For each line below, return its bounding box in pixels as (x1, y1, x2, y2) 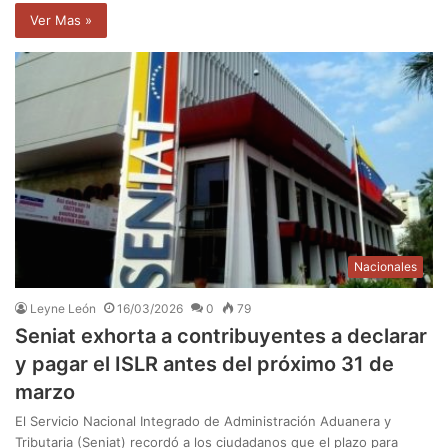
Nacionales (354, 259, 417, 275)
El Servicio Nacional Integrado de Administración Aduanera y (15, 413, 391, 430)
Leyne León (30, 301, 96, 317)
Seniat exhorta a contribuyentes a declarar (15, 324, 427, 349)
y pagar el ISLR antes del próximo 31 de (15, 352, 394, 377)
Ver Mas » (30, 12, 92, 29)
